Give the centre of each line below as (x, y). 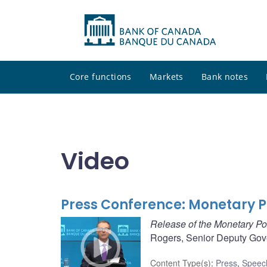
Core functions (101, 77)
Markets (166, 77)
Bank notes (225, 77)
